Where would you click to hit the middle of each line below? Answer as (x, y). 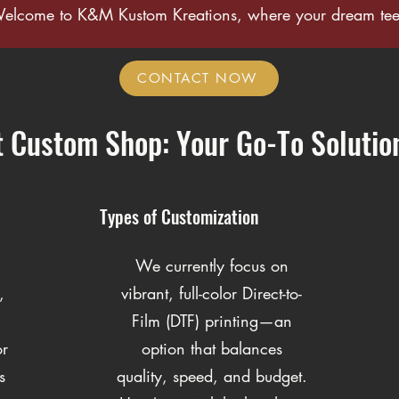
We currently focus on (212, 265)
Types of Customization (179, 216)
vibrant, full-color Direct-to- (212, 293)
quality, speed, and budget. (212, 375)
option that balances (212, 348)
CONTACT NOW (197, 78)
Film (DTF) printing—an (212, 320)
